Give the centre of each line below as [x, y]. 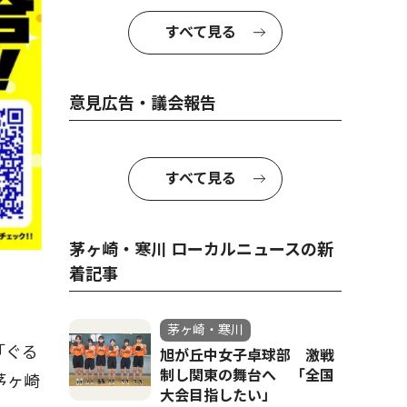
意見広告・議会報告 [143, 103]
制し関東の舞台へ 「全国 [247, 376]
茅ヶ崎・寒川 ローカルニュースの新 [201, 249]
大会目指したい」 [218, 396]
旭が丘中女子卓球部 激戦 [247, 356]
